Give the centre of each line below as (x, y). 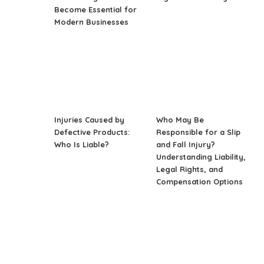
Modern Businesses (92, 22)
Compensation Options (200, 181)
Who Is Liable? (82, 144)
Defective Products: (92, 132)
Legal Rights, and (190, 169)
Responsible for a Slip (199, 132)
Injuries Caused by (90, 119)
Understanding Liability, (201, 156)
